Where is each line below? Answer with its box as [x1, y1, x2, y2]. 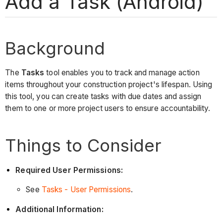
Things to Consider [5, 135, 162, 156]
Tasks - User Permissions [41, 185, 131, 195]
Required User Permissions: [15, 165, 123, 175]
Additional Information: [15, 204, 104, 214]
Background [5, 37, 106, 58]
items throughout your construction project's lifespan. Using [5, 80, 213, 90]
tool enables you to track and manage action [44, 68, 200, 78]
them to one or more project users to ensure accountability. [5, 104, 211, 113]
